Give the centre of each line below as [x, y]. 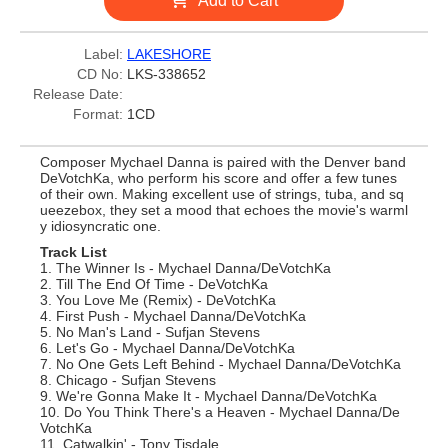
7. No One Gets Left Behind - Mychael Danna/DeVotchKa [220, 364]
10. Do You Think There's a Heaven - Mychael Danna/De [220, 412]
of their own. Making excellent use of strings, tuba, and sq [222, 194]
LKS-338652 [166, 74]
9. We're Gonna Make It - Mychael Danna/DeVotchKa [208, 396]
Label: [103, 54]
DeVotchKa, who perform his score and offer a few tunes [218, 178]
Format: [98, 114]
